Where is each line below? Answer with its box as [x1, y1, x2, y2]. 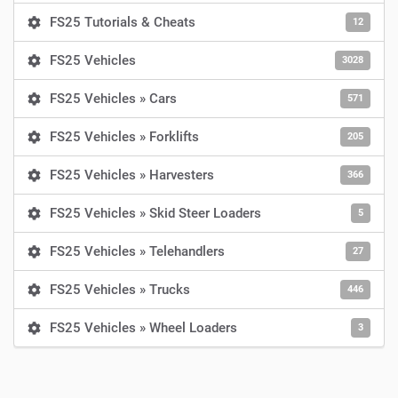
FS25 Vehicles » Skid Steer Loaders [50, 205, 261, 221]
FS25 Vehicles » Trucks [50, 282, 190, 298]
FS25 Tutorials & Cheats [50, 14, 195, 30]
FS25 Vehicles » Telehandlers [50, 243, 225, 259]
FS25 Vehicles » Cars [50, 91, 177, 107]
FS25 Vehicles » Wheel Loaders [50, 320, 237, 336]
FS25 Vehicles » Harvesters [50, 167, 214, 183]
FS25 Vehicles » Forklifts [50, 129, 199, 145]
